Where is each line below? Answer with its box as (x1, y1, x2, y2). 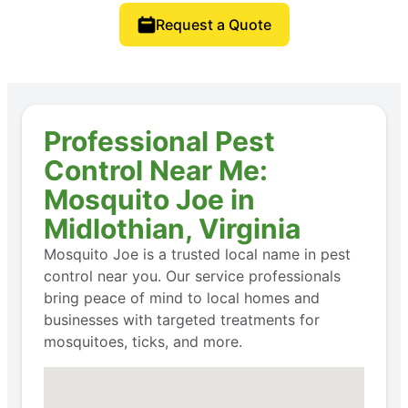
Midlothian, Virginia (44, 211, 301, 245)
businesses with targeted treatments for (44, 310, 320, 329)
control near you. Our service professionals (44, 266, 341, 285)
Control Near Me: (44, 153, 268, 187)
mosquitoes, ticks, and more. (44, 331, 242, 351)
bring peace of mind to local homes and (44, 288, 320, 307)
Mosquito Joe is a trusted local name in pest (44, 244, 351, 263)
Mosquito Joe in (44, 182, 255, 216)
